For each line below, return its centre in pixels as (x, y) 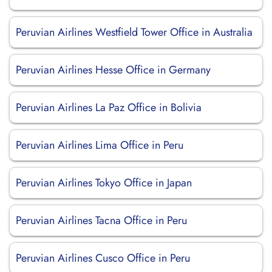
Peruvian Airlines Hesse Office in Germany (113, 70)
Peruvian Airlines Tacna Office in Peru (101, 220)
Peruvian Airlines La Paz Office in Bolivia (109, 107)
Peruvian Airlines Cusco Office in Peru (103, 258)
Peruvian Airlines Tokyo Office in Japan (104, 183)
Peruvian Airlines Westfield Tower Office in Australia (134, 32)
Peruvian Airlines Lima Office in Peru (100, 145)
